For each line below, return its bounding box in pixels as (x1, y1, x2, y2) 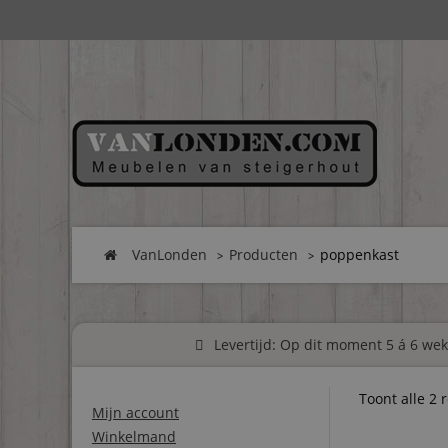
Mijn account (92, 403, 179, 423)
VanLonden (132, 245, 207, 264)
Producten (229, 245, 298, 264)
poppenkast (320, 245, 399, 264)
